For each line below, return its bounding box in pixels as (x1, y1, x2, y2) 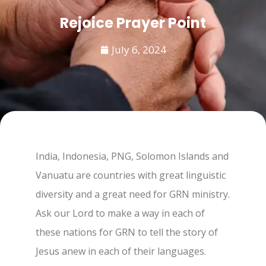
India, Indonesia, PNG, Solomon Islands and (36, 150, 229, 163)
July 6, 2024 (111, 43, 166, 56)
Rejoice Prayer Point (60, 13, 206, 33)
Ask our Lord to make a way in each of (36, 207, 205, 220)
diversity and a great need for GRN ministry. (36, 188, 230, 201)
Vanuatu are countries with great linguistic (36, 169, 226, 182)
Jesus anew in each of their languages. (36, 245, 208, 258)
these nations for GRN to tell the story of (36, 226, 218, 239)
